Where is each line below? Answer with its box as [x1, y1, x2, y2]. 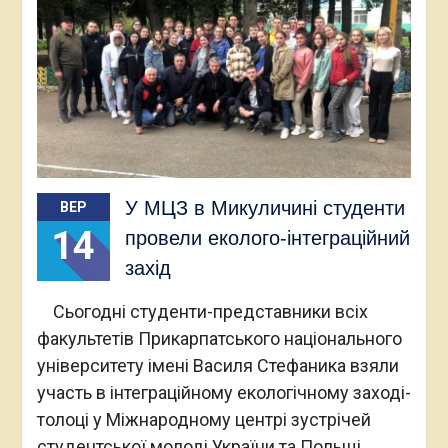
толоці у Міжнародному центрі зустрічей [36, 408, 371, 430]
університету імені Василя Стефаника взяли [36, 354, 399, 376]
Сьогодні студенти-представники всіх [36, 300, 368, 322]
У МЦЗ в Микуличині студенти [124, 196, 405, 219]
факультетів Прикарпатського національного [36, 327, 402, 349]
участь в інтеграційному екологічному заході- [36, 381, 411, 403]
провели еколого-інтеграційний [124, 226, 410, 249]
